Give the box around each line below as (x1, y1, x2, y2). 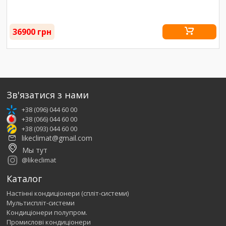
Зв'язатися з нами (7, 88, 89, 101)
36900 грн (13, 26, 52, 37)
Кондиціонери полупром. (7, 208, 88, 217)
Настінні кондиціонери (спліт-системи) (7, 189, 129, 198)
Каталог (7, 173, 42, 185)
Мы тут (22, 145, 48, 155)
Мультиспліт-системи (7, 198, 75, 208)
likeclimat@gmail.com (22, 133, 93, 143)
